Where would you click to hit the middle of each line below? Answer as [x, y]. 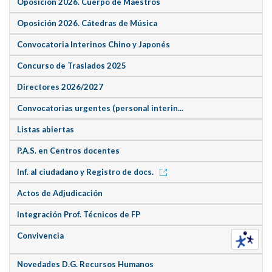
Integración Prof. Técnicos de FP [79, 215]
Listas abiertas [46, 130]
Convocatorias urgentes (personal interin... [100, 108]
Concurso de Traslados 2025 [72, 66]
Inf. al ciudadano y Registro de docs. [87, 172]
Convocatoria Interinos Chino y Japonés [94, 45]
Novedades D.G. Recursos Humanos [86, 264]
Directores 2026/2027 [60, 87]
